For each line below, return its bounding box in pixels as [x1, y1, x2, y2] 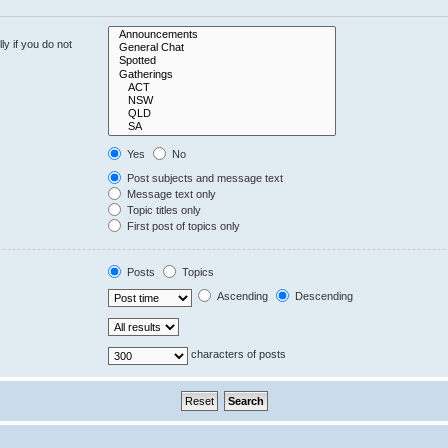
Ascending [214, 290, 269, 303]
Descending [292, 290, 354, 303]
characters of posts [188, 348, 287, 361]
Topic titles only [124, 203, 202, 216]
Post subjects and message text [124, 171, 284, 184]
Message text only [124, 187, 217, 200]
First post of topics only [124, 219, 241, 232]
